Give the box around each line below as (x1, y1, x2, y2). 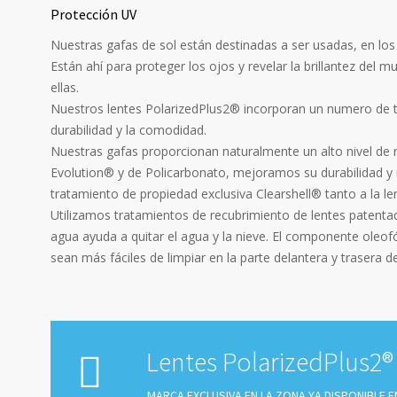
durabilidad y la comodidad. (51, 121, 206, 138)
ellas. (51, 78, 79, 96)
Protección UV (51, 4, 136, 23)
